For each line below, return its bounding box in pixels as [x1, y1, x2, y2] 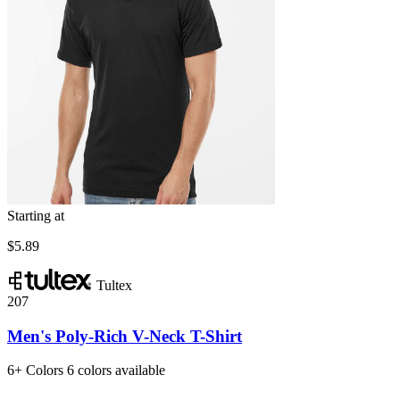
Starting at [7, 207, 64, 223]
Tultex [96, 277, 132, 293]
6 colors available [67, 362, 165, 379]
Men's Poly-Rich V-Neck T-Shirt [7, 326, 242, 346]
